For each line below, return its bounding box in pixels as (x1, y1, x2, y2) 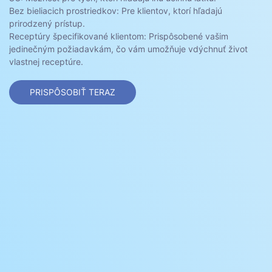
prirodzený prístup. (9, 18, 85, 29)
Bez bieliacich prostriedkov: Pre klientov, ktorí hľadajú (9, 5, 222, 16)
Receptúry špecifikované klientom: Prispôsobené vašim (9, 31, 228, 42)
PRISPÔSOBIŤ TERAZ (30, 87, 115, 98)
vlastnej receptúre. (9, 56, 83, 67)
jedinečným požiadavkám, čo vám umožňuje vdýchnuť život (9, 44, 248, 55)
